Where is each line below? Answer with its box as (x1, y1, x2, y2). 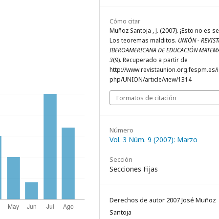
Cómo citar (109, 17, 140, 25)
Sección (109, 155, 132, 164)
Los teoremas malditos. (109, 36, 178, 44)
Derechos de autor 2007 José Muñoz (109, 196, 216, 204)
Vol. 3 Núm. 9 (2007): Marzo (109, 135, 197, 144)
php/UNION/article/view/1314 (109, 75, 192, 84)
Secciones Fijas (109, 164, 158, 174)
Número (109, 126, 133, 134)
